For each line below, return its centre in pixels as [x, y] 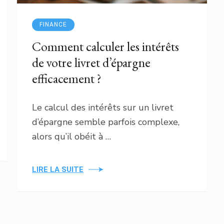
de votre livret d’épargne [91, 62]
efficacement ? [67, 78]
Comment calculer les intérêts [105, 46]
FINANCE [53, 24]
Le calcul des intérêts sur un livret [103, 107]
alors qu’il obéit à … [71, 136]
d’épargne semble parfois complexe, [106, 122]
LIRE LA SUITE [58, 169]
